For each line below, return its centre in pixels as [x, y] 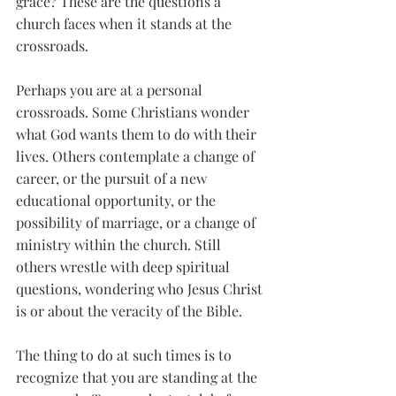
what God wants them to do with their [138, 134]
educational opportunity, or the [118, 200]
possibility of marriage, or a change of [137, 222]
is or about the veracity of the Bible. [131, 311]
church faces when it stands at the [126, 23]
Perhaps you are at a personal [111, 90]
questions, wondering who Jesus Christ [141, 289]
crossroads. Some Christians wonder [134, 112]
